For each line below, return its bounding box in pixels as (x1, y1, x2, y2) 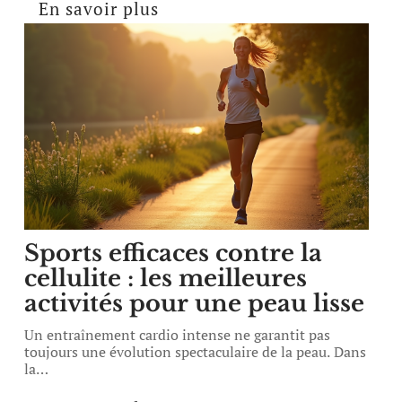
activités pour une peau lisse (24, 289, 365, 318)
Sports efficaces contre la (24, 239, 323, 267)
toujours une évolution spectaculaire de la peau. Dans (24, 342, 367, 362)
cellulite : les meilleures (24, 264, 308, 293)
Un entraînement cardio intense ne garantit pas (24, 325, 331, 345)
